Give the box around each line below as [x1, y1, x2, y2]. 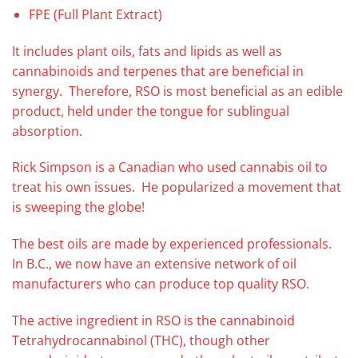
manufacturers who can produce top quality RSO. [12, 275, 309, 293]
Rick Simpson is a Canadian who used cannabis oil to [12, 158, 328, 177]
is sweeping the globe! [12, 198, 145, 217]
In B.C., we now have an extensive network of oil [12, 255, 296, 273]
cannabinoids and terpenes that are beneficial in [12, 62, 304, 80]
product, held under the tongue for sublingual [12, 101, 289, 120]
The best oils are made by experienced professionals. [12, 235, 335, 253]
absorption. [12, 121, 82, 140]
